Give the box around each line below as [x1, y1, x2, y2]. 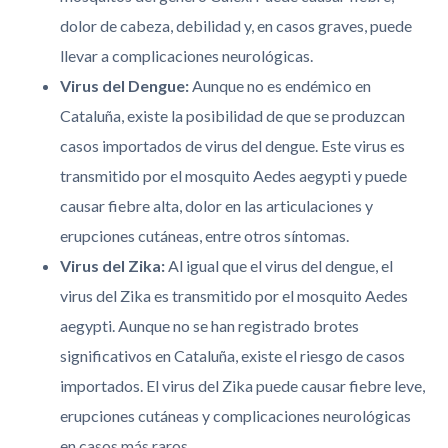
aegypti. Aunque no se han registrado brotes [60, 316, 359, 336]
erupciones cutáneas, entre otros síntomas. [60, 226, 349, 246]
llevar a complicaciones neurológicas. [60, 46, 313, 66]
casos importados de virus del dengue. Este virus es [60, 136, 405, 156]
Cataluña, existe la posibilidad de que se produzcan [60, 106, 405, 126]
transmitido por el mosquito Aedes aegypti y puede [60, 166, 407, 186]
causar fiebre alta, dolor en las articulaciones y [60, 196, 373, 216]
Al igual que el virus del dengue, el [165, 256, 393, 276]
